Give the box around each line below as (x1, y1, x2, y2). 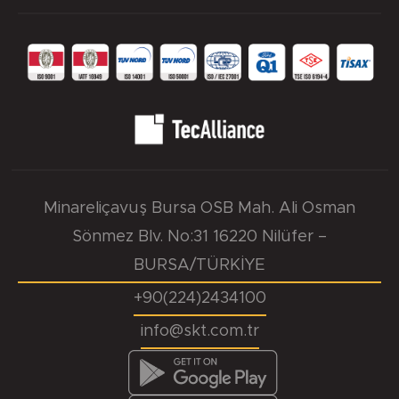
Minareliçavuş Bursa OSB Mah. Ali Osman (44, 199, 355, 216)
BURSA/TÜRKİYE (134, 256, 265, 273)
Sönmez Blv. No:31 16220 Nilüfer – (72, 228, 327, 245)
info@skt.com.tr (140, 322, 259, 339)
